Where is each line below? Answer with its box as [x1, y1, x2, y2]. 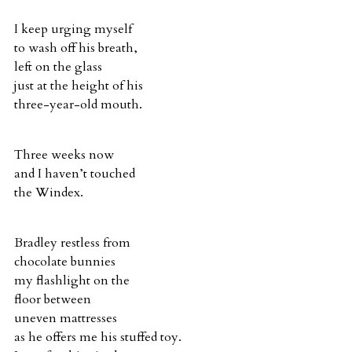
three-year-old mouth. [14, 95, 142, 113]
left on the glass [14, 57, 102, 75]
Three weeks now [14, 145, 114, 163]
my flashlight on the [14, 271, 130, 289]
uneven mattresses [14, 309, 117, 327]
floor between [14, 290, 91, 308]
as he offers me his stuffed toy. [14, 328, 181, 346]
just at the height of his [14, 76, 143, 94]
